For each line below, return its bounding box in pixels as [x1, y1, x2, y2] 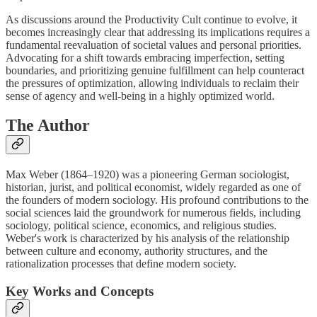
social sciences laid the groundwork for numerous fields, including [6, 207, 301, 219]
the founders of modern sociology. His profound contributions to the [6, 194, 309, 207]
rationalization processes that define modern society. [6, 258, 236, 270]
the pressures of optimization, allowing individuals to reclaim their [6, 76, 299, 89]
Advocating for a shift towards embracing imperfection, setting [6, 51, 284, 64]
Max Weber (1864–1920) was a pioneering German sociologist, [6, 168, 289, 181]
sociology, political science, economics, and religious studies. [6, 219, 277, 232]
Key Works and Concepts [6, 284, 154, 299]
